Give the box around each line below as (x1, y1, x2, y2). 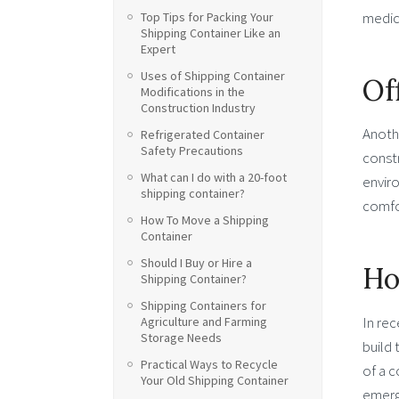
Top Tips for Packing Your (141, 9, 273, 25)
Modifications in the (141, 84, 245, 100)
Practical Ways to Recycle (141, 356, 278, 372)
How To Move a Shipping (141, 212, 269, 228)
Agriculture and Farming (141, 313, 267, 330)
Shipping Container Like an (141, 25, 281, 41)
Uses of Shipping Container (141, 68, 285, 84)
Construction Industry (141, 100, 256, 116)
